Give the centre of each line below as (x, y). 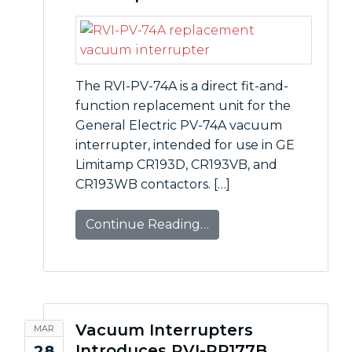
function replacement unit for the (183, 106)
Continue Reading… (147, 224)
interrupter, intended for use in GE (185, 145)
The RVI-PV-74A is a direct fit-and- (182, 86)
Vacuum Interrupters (164, 330)
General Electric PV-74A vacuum (179, 125)
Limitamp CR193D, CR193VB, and (176, 165)
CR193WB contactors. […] (153, 184)
